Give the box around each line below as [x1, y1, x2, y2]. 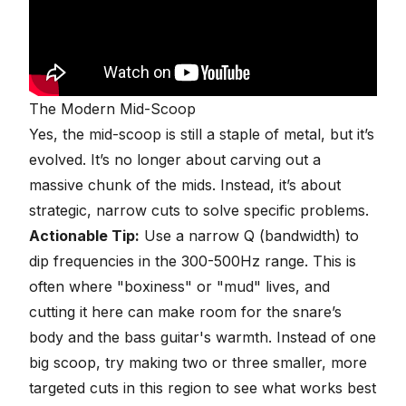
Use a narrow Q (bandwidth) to [140, 227, 359, 246]
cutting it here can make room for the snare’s [29, 303, 342, 322]
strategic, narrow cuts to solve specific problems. [29, 201, 369, 220]
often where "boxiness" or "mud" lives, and [29, 277, 330, 296]
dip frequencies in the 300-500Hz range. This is [29, 252, 356, 271]
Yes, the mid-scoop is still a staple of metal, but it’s [29, 125, 374, 144]
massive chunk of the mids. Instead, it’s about [29, 176, 341, 195]
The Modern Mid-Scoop [29, 100, 196, 119]
